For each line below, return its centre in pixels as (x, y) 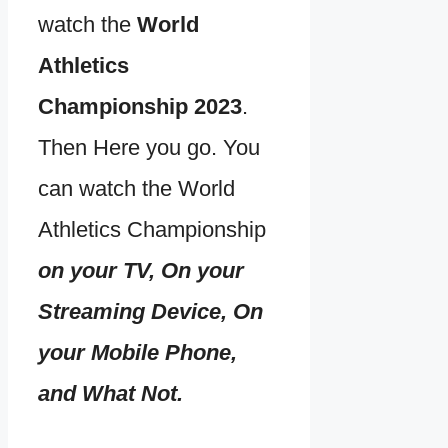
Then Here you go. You (149, 148)
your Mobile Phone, (137, 353)
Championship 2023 (140, 107)
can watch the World (136, 189)
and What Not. (110, 394)
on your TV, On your (141, 271)
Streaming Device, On (150, 312)
